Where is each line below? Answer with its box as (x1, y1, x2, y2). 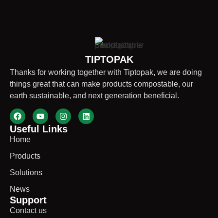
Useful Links (10, 124, 68, 135)
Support (10, 195, 47, 206)
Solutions (10, 168, 42, 177)
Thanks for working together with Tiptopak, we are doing (10, 68, 202, 76)
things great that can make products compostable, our (10, 80, 193, 88)
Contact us (10, 206, 47, 215)
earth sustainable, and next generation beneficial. (10, 91, 181, 100)
